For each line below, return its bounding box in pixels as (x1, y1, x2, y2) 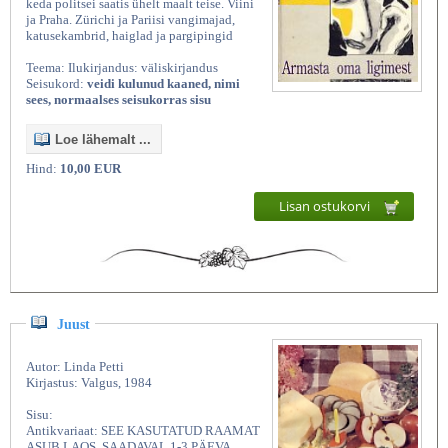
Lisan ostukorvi (279, 197, 373, 215)
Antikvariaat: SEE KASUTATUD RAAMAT (26, 422, 260, 438)
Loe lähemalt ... (55, 132, 151, 147)
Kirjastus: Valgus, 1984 (26, 374, 152, 390)
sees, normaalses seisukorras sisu (26, 92, 211, 107)
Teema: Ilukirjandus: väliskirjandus (26, 60, 218, 75)
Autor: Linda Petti (26, 358, 124, 374)
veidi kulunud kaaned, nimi (87, 76, 240, 91)
